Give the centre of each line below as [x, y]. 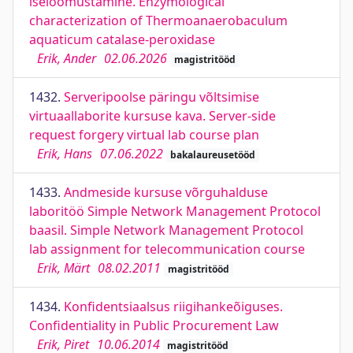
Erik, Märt [63, 268]
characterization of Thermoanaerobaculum [158, 20]
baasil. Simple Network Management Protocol [166, 230]
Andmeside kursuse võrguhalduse [166, 192]
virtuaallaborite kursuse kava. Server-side [152, 116]
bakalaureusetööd [212, 155]
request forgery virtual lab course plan [144, 135]
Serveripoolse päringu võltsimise [162, 97]
